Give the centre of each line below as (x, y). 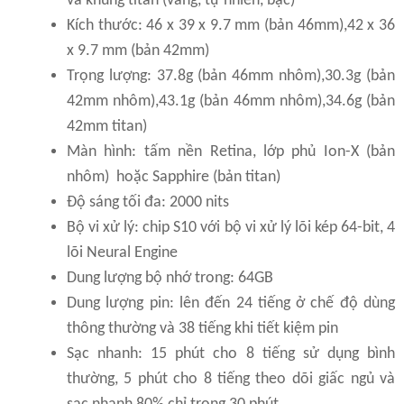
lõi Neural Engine (122, 252)
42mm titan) (107, 126)
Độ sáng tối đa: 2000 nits (148, 202)
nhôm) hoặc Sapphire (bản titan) (174, 177)
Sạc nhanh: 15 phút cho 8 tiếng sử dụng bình (231, 353)
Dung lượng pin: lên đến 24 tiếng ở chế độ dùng (231, 303)
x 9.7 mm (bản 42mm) (138, 50)
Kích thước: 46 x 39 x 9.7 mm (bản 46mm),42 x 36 (231, 25)
